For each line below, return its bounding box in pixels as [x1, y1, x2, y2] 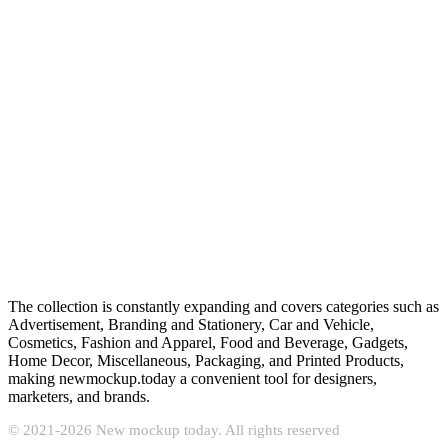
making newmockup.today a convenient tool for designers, [8, 370, 377, 388]
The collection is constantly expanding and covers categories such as [8, 298, 439, 316]
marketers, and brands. [8, 388, 150, 406]
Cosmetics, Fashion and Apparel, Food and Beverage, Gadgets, [8, 334, 408, 352]
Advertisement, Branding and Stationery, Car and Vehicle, [8, 316, 374, 334]
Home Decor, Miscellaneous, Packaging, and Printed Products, [8, 352, 404, 370]
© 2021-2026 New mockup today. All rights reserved [8, 422, 340, 439]
